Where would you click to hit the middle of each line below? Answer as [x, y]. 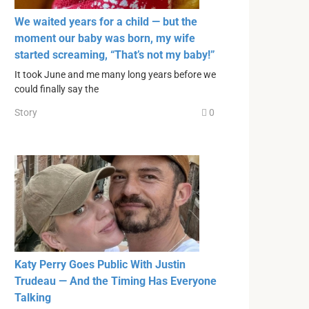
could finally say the [57, 90]
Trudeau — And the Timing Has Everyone [116, 281]
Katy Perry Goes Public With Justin [100, 264]
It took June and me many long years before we [115, 75]
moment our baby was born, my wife [105, 39]
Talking [33, 297]
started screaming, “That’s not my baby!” [115, 55]
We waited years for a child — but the [106, 22]
